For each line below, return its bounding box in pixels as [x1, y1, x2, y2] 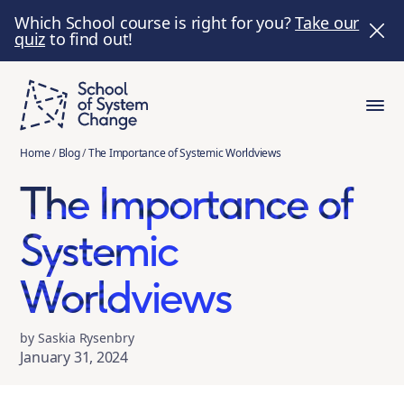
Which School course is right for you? [14, 12, 296, 33]
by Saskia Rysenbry [20, 328, 134, 346]
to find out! [45, 28, 133, 50]
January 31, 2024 [20, 346, 129, 367]
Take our [295, 12, 360, 33]
